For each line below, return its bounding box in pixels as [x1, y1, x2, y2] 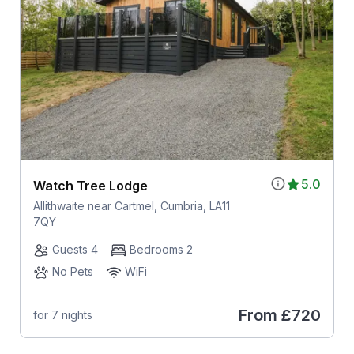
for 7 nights [32, 308, 92, 322]
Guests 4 [51, 242, 98, 256]
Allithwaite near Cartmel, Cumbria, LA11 [32, 198, 230, 213]
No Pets [51, 264, 93, 278]
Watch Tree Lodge [32, 177, 148, 194]
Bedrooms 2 [129, 242, 193, 256]
